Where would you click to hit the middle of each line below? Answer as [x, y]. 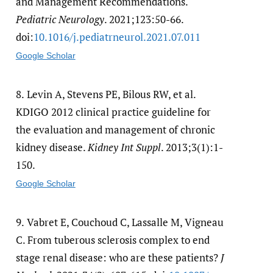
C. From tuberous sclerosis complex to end [112, 239]
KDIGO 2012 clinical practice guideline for [113, 112]
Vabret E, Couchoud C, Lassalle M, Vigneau [125, 222]
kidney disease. [51, 147]
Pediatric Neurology [60, 19]
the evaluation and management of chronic [115, 129]
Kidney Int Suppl [124, 147]
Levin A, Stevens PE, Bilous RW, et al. [111, 94]
